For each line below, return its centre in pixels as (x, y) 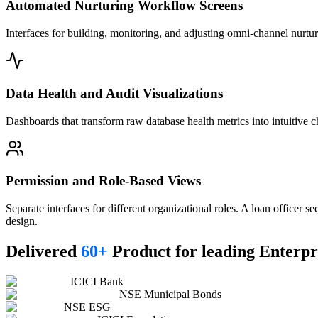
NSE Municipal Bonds (170, 294)
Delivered (43, 251)
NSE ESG (87, 307)
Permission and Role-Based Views (103, 181)
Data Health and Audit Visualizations (114, 93)
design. (22, 221)
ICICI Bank (97, 281)
